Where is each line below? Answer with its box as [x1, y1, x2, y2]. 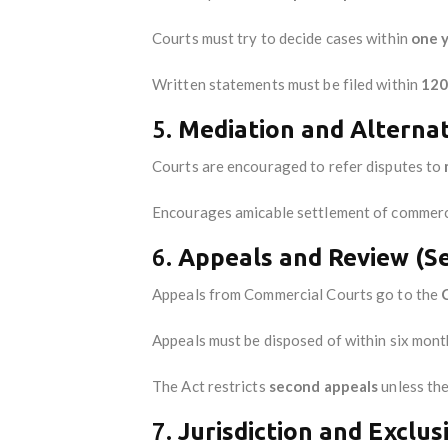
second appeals [268, 376, 379, 395]
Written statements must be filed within [152, 74, 421, 93]
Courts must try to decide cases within [152, 28, 411, 47]
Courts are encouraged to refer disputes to [152, 156, 445, 175]
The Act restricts [152, 376, 269, 395]
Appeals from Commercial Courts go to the [152, 284, 442, 303]
